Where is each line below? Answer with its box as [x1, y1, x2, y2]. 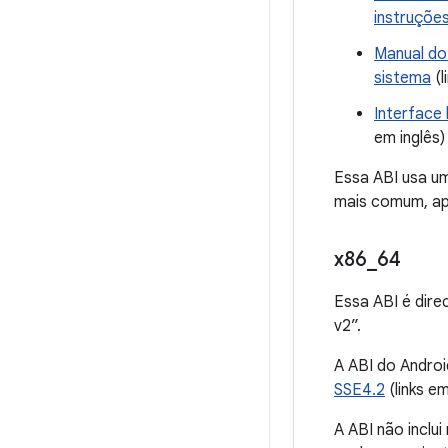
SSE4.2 [334, 380, 385, 400]
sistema [374, 68, 431, 88]
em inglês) [374, 128, 445, 148]
